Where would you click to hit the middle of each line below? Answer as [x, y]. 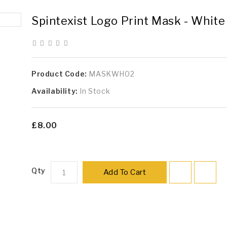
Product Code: [60, 74]
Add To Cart [125, 172]
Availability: [55, 91]
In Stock [95, 91]
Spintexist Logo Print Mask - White [128, 21]
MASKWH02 [112, 74]
